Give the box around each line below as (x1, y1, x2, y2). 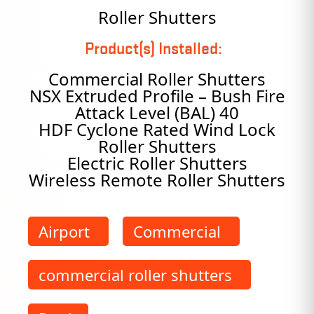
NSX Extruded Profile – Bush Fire (29, 84, 285, 107)
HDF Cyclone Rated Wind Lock (39, 118, 275, 141)
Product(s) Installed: (85, 39, 222, 58)
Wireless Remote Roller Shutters (29, 168, 285, 191)
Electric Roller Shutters (67, 151, 247, 175)
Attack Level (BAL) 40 (75, 101, 239, 124)
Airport (39, 221, 90, 242)
